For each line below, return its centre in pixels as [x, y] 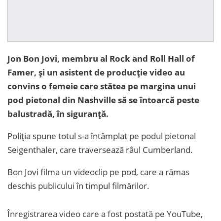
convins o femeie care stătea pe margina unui [102, 86]
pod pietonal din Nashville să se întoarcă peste [103, 100]
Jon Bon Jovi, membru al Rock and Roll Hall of [101, 58]
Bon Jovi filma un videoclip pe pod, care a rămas [98, 172]
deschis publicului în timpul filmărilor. [78, 185]
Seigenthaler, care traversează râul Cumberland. [100, 149]
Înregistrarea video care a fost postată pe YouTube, [105, 214]
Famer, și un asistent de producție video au [96, 72]
